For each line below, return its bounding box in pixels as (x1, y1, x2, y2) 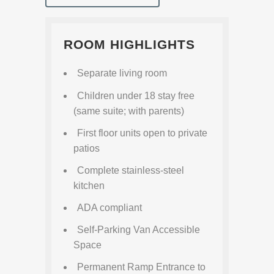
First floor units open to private (77, 127, 207, 138)
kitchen (73, 180, 105, 191)
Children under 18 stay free (77, 90, 194, 101)
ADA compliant (77, 202, 142, 213)
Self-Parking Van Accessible (77, 224, 200, 235)
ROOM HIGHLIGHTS (64, 37, 195, 51)
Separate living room (77, 68, 167, 79)
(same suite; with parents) (73, 105, 184, 116)
